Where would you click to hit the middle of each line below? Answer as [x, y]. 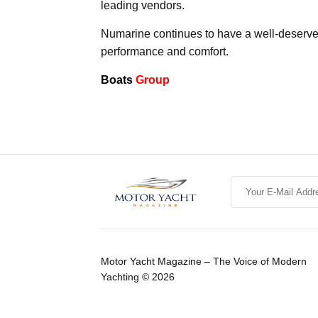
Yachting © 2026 [138, 277]
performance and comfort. [165, 52]
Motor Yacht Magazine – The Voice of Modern [204, 262]
